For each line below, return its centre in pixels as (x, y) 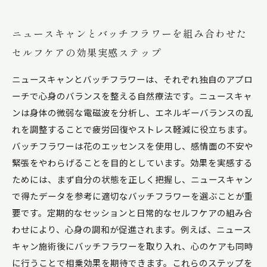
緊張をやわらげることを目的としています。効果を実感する (132, 162)
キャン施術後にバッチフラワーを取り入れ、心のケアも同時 (133, 246)
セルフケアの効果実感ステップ (87, 52)
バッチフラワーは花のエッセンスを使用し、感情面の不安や (133, 146)
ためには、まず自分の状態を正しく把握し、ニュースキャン (132, 179)
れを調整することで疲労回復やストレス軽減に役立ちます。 (132, 129)
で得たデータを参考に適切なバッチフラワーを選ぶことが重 (133, 196)
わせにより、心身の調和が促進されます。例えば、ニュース (132, 229)
